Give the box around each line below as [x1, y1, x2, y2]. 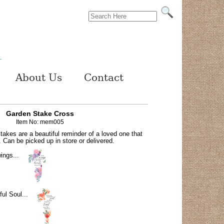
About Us [15, 71, 62, 83]
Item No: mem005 [16, 118, 64, 125]
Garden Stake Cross [6, 109, 74, 117]
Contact [83, 71, 123, 83]
